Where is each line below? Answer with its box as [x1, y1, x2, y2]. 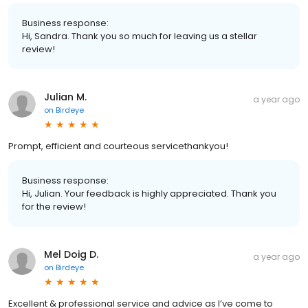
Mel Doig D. [44, 247, 98, 261]
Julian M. [44, 89, 87, 104]
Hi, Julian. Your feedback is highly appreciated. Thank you [22, 186, 276, 200]
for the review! [22, 199, 86, 213]
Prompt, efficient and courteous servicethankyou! [8, 139, 228, 153]
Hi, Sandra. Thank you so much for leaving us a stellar [22, 29, 257, 43]
